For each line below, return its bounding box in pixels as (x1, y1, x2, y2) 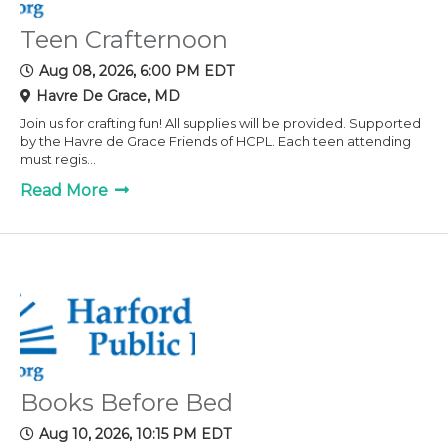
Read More (20, 180, 112, 200)
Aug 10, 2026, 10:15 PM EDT (39, 424, 231, 443)
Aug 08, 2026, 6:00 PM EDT (39, 61, 234, 80)
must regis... (20, 150, 96, 167)
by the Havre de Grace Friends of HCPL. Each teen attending (20, 132, 411, 149)
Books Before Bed (20, 387, 233, 417)
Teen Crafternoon (20, 24, 228, 54)
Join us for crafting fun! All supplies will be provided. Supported (20, 114, 421, 131)
